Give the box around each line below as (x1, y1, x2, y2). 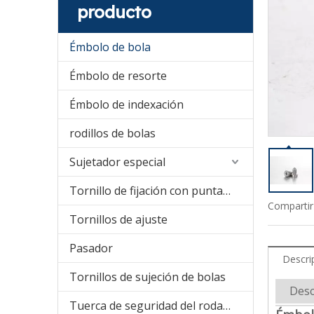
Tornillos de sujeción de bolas (69, 269, 226, 285)
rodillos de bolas (69, 125, 156, 142)
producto (77, 1, 151, 23)
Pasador (69, 240, 113, 257)
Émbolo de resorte (69, 68, 167, 84)
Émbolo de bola (69, 39, 151, 55)
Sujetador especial (69, 154, 165, 170)
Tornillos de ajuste (69, 212, 168, 228)
